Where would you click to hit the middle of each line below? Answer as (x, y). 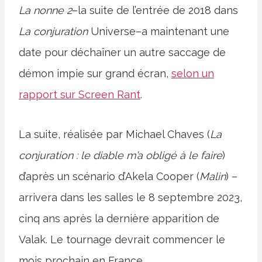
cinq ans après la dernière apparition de (119, 218)
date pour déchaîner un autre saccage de (122, 52)
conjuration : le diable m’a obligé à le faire (120, 155)
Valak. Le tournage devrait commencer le (122, 239)
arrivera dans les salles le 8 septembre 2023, (130, 197)
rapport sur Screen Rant (80, 94)
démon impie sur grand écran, (95, 73)
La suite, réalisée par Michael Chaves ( (114, 134)
